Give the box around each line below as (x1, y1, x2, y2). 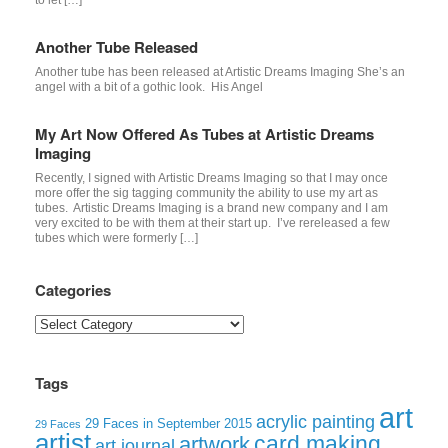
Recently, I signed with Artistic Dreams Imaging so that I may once (35, 170, 388, 185)
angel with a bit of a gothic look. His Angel (35, 79, 263, 94)
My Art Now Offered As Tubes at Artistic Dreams (35, 122, 374, 145)
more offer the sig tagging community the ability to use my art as (35, 185, 378, 200)
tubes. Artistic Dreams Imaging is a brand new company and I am (35, 200, 388, 215)
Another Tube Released (35, 35, 198, 58)
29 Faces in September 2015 (85, 416, 252, 431)
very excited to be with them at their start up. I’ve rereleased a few (35, 215, 390, 230)
